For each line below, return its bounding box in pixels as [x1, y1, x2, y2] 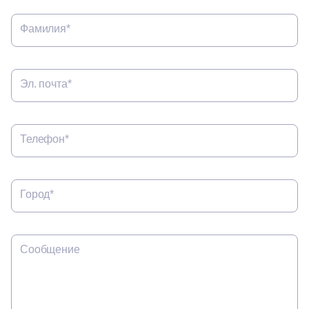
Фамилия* [20, 22, 70, 34]
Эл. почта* [20, 77, 72, 90]
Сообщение [20, 243, 80, 255]
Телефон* [20, 132, 69, 145]
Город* [20, 188, 54, 200]
